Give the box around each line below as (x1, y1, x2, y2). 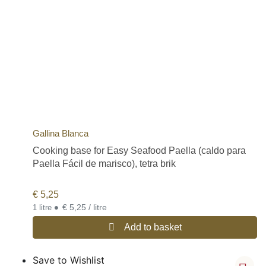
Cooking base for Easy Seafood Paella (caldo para (33, 145, 246, 156)
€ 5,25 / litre (88, 202, 107, 213)
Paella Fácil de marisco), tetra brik (33, 158, 176, 169)
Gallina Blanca (33, 128, 88, 138)
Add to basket (123, 222, 182, 233)
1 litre (33, 203, 54, 213)
